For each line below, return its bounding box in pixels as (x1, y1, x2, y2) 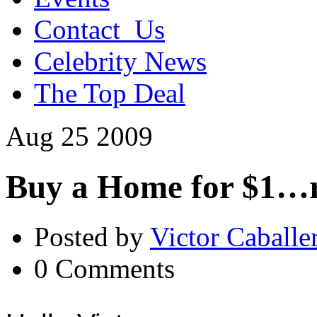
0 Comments (34, 253, 175, 284)
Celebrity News (34, 46, 207, 77)
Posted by (34, 221, 150, 253)
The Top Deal (34, 78, 185, 109)
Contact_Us (34, 14, 165, 45)
